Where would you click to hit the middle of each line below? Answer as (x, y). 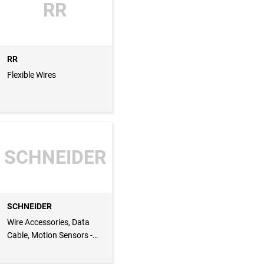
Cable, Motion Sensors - (49, 235)
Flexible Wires (31, 75)
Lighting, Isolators (40, 248)
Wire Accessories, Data (48, 222)
